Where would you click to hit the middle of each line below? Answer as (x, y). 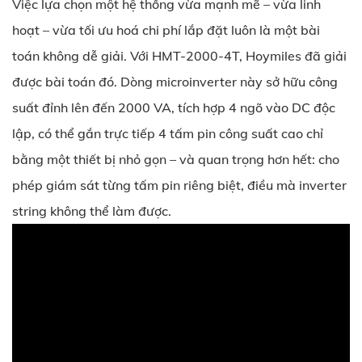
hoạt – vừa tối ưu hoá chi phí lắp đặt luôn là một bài (166, 29)
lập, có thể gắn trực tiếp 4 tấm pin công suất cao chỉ (168, 133)
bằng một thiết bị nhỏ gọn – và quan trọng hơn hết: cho (176, 159)
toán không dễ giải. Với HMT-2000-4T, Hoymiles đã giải (179, 55)
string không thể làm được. (92, 210)
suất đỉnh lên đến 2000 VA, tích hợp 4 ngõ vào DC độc (174, 107)
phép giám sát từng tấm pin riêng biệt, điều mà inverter (179, 185)
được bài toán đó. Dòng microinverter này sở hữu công (175, 81)
